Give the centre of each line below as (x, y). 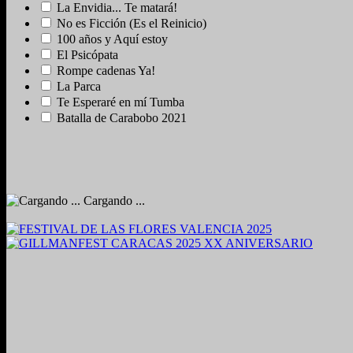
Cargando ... (113, 200)
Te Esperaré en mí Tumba (121, 102)
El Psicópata (87, 54)
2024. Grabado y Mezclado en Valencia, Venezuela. (135, 286)
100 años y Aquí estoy (112, 39)
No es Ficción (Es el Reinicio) (132, 23)
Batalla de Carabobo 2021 (122, 117)
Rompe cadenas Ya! (106, 70)
